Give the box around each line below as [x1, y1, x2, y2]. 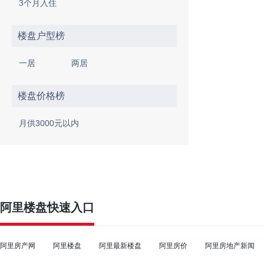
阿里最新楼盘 [99, 242, 141, 250]
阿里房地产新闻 [205, 242, 255, 250]
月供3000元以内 [19, 118, 79, 128]
